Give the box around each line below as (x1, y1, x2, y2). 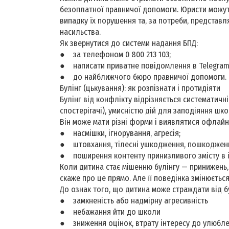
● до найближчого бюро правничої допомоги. (60, 72, 226, 82)
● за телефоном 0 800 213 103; (60, 49, 171, 59)
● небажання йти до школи (60, 207, 161, 217)
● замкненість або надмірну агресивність (60, 195, 208, 205)
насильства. (60, 27, 103, 37)
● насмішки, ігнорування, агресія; (60, 128, 180, 138)
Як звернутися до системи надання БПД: (60, 38, 198, 48)
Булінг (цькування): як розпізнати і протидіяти (60, 83, 220, 93)
